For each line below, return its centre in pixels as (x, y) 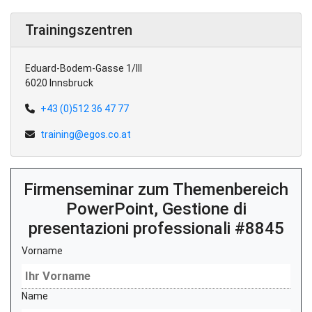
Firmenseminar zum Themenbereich (156, 189)
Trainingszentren (79, 30)
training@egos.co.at (86, 134)
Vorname (42, 251)
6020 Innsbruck (59, 83)
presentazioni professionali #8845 (156, 228)
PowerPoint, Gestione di (156, 209)
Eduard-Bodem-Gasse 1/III (84, 68)
